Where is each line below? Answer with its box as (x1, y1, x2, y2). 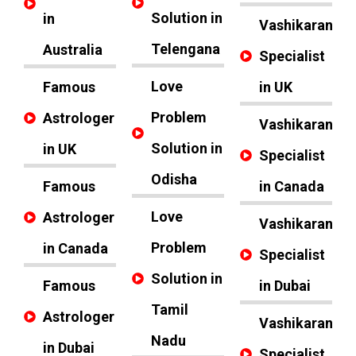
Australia (42, 41, 103, 58)
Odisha (150, 171, 197, 188)
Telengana (150, 41, 220, 57)
